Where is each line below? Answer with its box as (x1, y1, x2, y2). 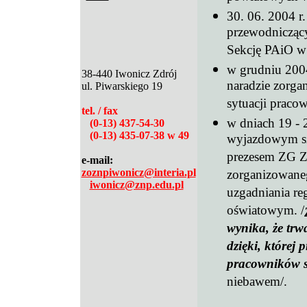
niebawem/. (226, 274, 287, 291)
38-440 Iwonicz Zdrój (81, 68, 177, 79)
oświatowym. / (226, 203, 304, 220)
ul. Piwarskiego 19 (81, 80, 162, 92)
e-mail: (81, 154, 113, 166)
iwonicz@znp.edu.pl (89, 179, 184, 191)
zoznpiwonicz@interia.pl (81, 167, 196, 178)
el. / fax (84, 105, 118, 116)
